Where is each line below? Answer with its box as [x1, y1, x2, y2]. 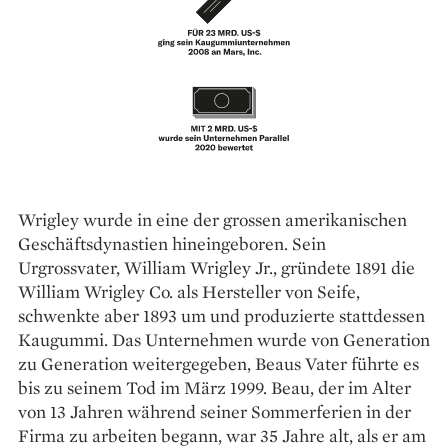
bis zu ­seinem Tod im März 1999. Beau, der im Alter [18, 375, 411, 399]
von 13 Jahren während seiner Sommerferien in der [18, 399, 411, 423]
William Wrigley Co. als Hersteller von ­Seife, [18, 279, 360, 303]
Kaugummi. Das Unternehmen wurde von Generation [18, 327, 430, 351]
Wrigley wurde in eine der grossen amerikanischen [18, 207, 407, 231]
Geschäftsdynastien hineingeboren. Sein [18, 231, 326, 255]
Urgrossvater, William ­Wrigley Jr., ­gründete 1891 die [18, 255, 415, 279]
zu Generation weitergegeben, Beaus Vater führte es [18, 351, 419, 375]
